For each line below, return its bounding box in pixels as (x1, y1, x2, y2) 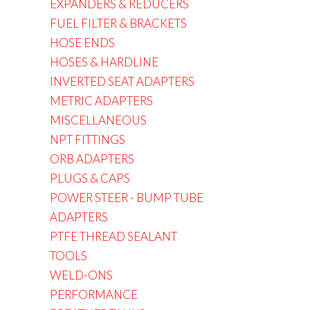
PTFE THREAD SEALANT (50, 229, 177, 244)
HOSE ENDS (50, 35, 115, 50)
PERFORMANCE (50, 287, 138, 302)
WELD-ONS (50, 268, 113, 282)
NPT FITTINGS (50, 132, 125, 147)
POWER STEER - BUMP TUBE (50, 190, 203, 205)
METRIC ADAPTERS (50, 93, 153, 108)
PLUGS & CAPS (50, 171, 130, 185)
